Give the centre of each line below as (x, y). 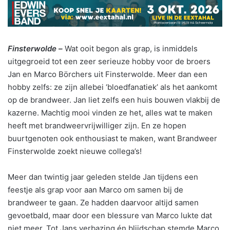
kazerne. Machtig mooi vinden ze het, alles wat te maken (110, 112)
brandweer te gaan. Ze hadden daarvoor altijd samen (103, 202)
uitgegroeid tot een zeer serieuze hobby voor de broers (109, 61)
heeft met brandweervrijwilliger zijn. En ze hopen (97, 125)
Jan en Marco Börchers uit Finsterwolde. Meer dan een (108, 74)
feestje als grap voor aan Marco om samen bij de (95, 189)
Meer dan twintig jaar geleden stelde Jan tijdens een (103, 177)
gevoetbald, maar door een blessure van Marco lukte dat (110, 215)
